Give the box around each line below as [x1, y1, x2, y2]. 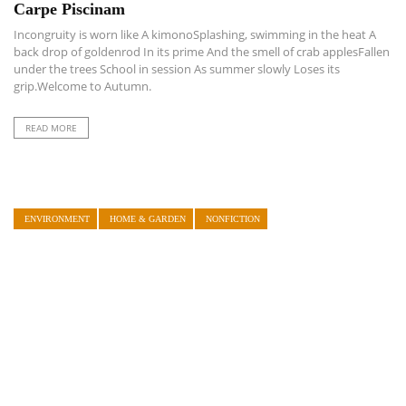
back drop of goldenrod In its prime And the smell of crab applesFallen [14, 43, 390, 61]
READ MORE [25, 121, 77, 135]
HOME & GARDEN [110, 214, 186, 225]
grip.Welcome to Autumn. [14, 78, 151, 95]
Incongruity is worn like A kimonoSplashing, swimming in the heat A [14, 26, 376, 43]
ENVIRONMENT [24, 214, 90, 225]
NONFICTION [206, 214, 260, 225]
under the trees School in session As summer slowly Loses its [14, 61, 340, 78]
